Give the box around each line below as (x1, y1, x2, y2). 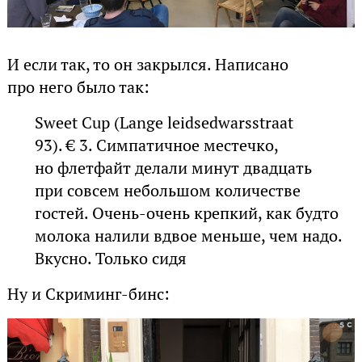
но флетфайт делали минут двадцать (35, 157, 313, 179)
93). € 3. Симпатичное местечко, (35, 134, 279, 156)
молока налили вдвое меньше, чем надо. (35, 225, 343, 246)
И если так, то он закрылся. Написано (6, 53, 288, 75)
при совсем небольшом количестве (35, 179, 301, 201)
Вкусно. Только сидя (35, 247, 187, 269)
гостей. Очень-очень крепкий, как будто (35, 202, 339, 224)
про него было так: (6, 76, 149, 98)
